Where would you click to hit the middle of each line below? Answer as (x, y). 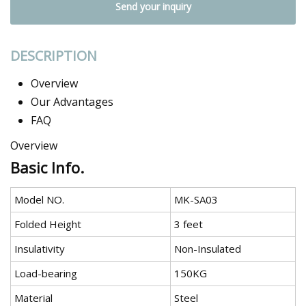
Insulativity (40, 249)
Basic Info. (47, 168)
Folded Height (48, 224)
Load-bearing (46, 274)
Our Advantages (72, 102)
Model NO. (39, 200)
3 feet (189, 224)
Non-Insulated (208, 249)
